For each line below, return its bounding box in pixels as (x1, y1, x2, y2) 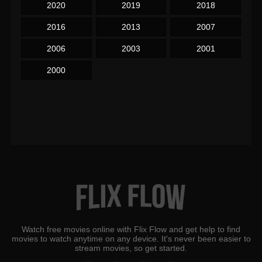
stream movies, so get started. (75, 243, 187, 253)
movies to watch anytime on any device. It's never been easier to (11, 233, 251, 243)
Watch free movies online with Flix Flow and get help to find (22, 224, 240, 234)
